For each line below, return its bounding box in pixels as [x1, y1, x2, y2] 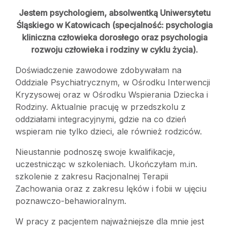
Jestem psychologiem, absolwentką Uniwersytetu [18, 7, 211, 18]
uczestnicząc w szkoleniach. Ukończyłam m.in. [15, 158, 197, 169]
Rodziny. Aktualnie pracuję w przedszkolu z [15, 101, 186, 112]
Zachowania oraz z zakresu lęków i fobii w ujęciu [15, 183, 207, 194]
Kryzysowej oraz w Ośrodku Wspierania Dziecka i [15, 89, 208, 100]
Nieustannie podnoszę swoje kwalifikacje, [15, 146, 175, 157]
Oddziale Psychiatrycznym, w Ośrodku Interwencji [15, 77, 210, 87]
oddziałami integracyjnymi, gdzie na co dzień [15, 113, 186, 124]
